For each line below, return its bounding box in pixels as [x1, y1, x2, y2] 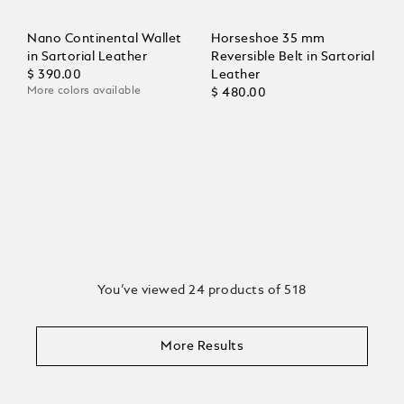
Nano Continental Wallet [27, 32, 182, 45]
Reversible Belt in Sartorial [211, 50, 374, 63]
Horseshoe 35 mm [211, 32, 326, 45]
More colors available [27, 85, 142, 96]
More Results [161, 339, 243, 353]
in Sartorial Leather [27, 50, 147, 63]
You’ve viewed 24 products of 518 [97, 283, 307, 297]
